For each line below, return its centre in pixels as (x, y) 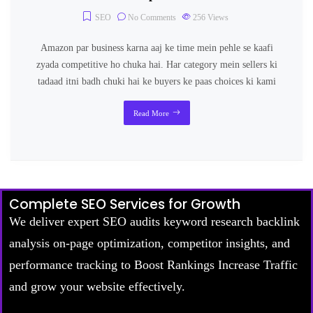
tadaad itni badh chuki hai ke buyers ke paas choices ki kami (156, 81)
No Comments (151, 17)
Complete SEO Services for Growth (125, 204)
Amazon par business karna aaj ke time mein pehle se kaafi (156, 48)
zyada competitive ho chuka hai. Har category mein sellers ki (156, 64)
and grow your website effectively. (97, 286)
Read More (151, 113)
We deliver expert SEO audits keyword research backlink (154, 221)
